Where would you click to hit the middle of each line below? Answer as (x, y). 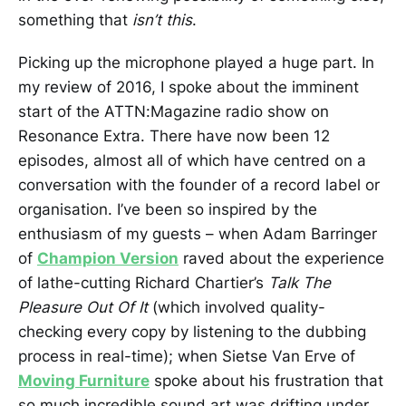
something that (75, 19)
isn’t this (162, 19)
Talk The (300, 282)
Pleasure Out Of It (85, 307)
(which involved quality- (239, 307)
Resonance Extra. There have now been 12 (174, 135)
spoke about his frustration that (266, 380)
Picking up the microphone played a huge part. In (196, 62)
